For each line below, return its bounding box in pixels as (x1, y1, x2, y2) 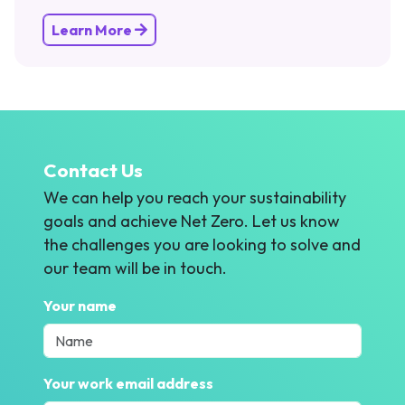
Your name (43, 296, 117, 315)
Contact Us (43, 157, 143, 182)
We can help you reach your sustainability (43, 186, 346, 208)
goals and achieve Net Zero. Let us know (43, 210, 340, 231)
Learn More (52, 20, 135, 39)
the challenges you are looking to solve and (43, 233, 361, 255)
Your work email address (43, 373, 213, 392)
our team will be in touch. (43, 257, 227, 278)
